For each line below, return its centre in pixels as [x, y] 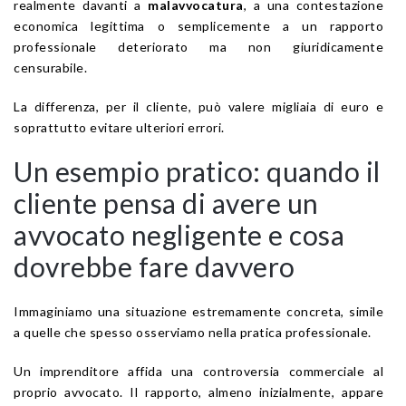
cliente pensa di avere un [166, 203]
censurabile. [50, 67]
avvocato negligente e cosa [179, 234]
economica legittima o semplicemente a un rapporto [198, 25]
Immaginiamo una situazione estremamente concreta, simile [198, 311]
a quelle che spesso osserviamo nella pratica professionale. [193, 332]
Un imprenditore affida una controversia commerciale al [198, 371]
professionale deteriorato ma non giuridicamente [198, 46]
